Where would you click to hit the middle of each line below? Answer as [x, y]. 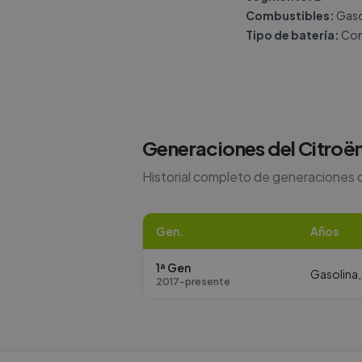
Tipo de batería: [293, 35]
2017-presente [193, 282]
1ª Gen [173, 267]
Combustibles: [290, 15]
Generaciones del [220, 148]
